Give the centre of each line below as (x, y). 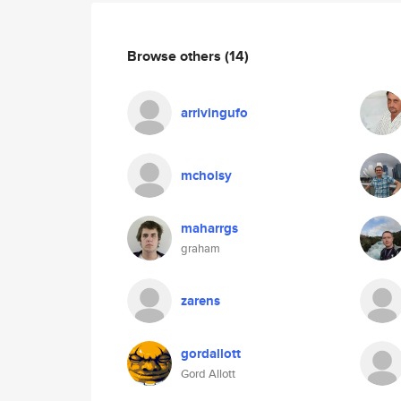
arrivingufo (214, 113)
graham (200, 248)
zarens (200, 301)
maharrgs (209, 228)
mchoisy (206, 175)
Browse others (176, 55)
